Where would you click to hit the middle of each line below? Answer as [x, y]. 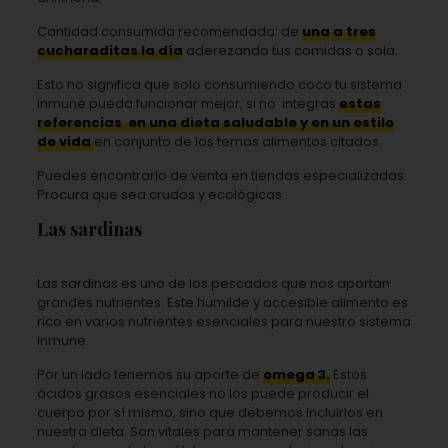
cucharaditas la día [109, 50]
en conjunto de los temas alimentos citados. [237, 141]
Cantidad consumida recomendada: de [169, 31]
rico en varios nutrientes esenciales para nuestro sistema [223, 321]
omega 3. [296, 374]
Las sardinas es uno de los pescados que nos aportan [213, 283]
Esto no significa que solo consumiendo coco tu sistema [219, 84]
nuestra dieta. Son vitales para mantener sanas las [202, 431]
